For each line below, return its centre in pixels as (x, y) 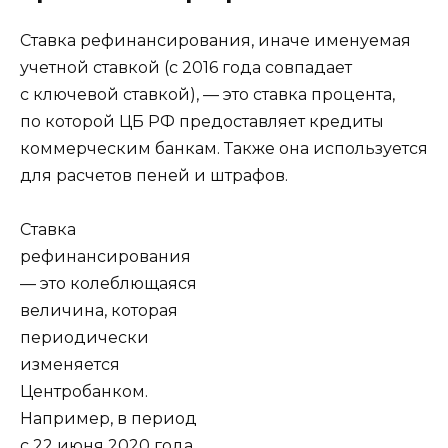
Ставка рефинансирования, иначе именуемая (215, 40)
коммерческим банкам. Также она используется (224, 148)
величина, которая (99, 310)
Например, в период (108, 418)
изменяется (70, 364)
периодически (84, 337)
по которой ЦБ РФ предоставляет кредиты (202, 121)
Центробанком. (84, 391)
